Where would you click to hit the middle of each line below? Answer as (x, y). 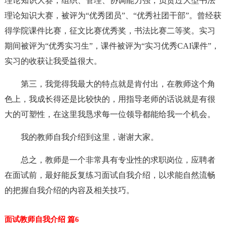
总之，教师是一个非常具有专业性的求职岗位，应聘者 (118, 160)
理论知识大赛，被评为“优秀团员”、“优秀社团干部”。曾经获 (113, 15)
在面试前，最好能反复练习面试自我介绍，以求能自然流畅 (110, 175)
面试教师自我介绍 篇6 (42, 219)
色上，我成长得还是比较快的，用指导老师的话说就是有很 (110, 99)
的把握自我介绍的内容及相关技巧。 (69, 190)
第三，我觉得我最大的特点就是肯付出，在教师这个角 (118, 84)
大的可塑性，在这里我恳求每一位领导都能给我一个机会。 (110, 114)
